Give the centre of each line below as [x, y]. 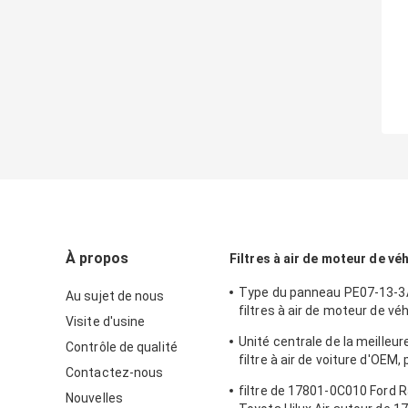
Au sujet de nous [115, 296]
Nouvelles [94, 398]
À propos [97, 259]
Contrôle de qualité [122, 347]
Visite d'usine [106, 322]
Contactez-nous [115, 373]
